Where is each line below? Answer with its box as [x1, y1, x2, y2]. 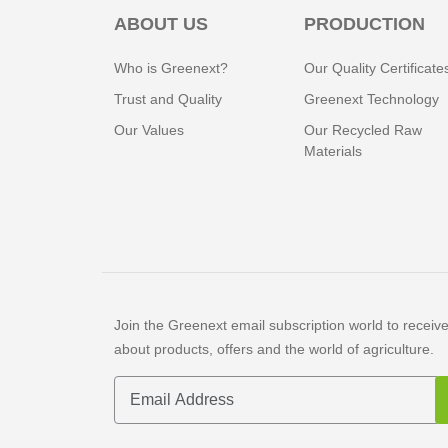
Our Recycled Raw [304, 122, 422, 138]
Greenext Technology [304, 91, 439, 107]
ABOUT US [114, 14, 208, 34]
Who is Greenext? [114, 60, 228, 76]
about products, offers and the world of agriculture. [114, 341, 434, 357]
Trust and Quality [114, 91, 222, 107]
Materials [304, 143, 362, 159]
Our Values [114, 122, 184, 138]
